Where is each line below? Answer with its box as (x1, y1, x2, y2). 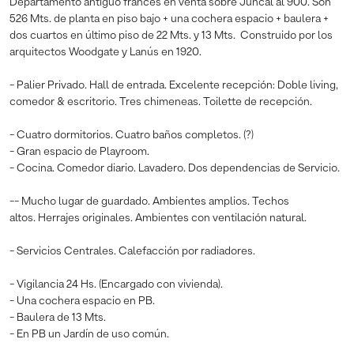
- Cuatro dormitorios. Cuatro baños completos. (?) (9, 129, 254, 141)
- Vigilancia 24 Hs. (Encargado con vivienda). (9, 278, 225, 290)
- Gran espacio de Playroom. (9, 145, 152, 157)
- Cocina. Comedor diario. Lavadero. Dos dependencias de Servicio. (9, 162, 342, 174)
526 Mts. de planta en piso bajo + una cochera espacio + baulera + (9, 13, 329, 24)
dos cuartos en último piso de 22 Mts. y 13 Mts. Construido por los (9, 29, 333, 41)
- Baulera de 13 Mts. (9, 311, 106, 323)
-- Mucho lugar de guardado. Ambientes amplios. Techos (9, 195, 289, 207)
